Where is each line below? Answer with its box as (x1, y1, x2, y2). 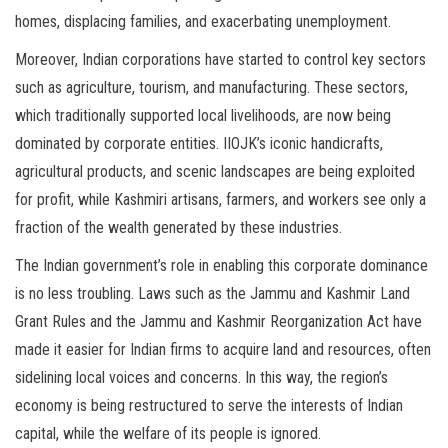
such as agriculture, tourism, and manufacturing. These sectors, (15, 78, 408, 98)
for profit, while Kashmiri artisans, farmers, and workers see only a (15, 190, 426, 210)
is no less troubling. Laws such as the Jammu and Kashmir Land (15, 284, 410, 304)
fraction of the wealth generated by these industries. (15, 218, 342, 238)
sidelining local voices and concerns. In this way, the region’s (15, 368, 388, 388)
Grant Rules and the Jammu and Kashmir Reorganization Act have (15, 312, 422, 332)
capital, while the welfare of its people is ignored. (15, 424, 321, 444)
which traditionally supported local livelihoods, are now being (15, 106, 391, 126)
